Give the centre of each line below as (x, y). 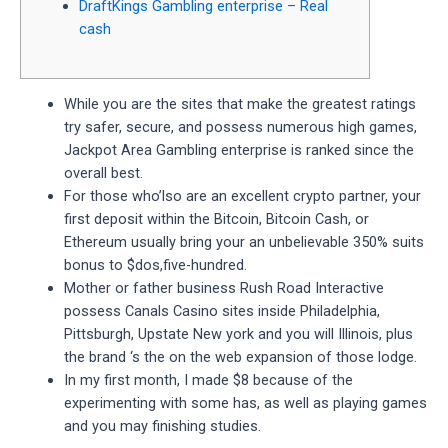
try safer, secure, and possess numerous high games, (240, 127)
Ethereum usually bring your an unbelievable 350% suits (243, 242)
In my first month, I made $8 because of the (208, 380)
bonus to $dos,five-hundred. (155, 265)
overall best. (103, 173)
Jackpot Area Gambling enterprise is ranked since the (238, 150)
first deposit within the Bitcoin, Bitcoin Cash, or (216, 219)
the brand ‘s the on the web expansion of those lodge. (240, 357)
